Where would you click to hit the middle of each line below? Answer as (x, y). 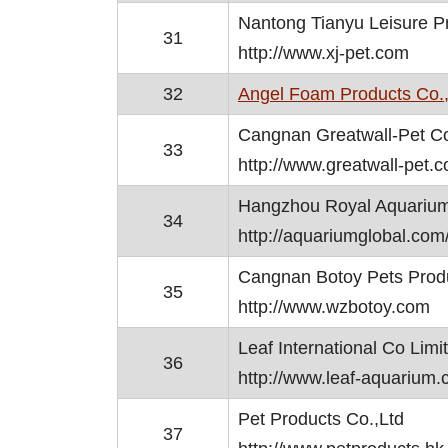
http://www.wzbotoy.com (334, 307)
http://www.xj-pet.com (323, 53)
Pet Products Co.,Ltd (321, 419)
